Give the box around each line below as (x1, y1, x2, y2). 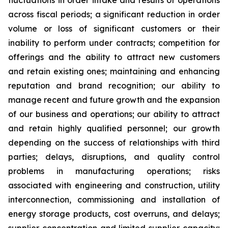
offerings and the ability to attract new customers (8, 52, 220, 63)
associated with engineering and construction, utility (8, 180, 220, 191)
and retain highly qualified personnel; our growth (8, 123, 220, 134)
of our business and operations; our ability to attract (8, 109, 220, 120)
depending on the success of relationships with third (8, 137, 220, 148)
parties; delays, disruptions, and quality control (8, 152, 220, 162)
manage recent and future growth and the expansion (8, 95, 220, 105)
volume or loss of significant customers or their (8, 23, 220, 34)
